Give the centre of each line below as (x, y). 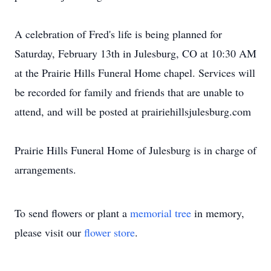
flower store (109, 232)
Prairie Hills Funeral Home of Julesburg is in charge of (135, 150)
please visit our (49, 232)
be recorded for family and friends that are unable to (129, 92)
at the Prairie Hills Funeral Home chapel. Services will (135, 73)
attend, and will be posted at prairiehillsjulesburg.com (133, 111)
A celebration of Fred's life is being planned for (118, 34)
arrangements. (45, 169)
